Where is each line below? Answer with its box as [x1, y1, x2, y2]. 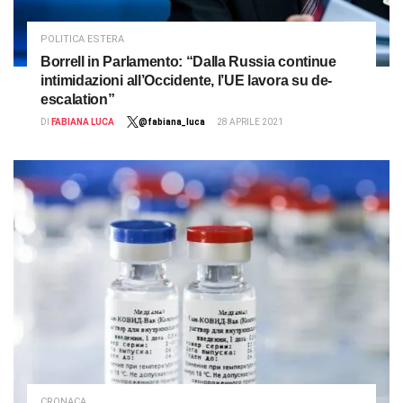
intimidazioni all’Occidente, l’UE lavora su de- [40, 73, 332, 89]
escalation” [40, 92, 115, 108]
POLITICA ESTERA [40, 33, 124, 46]
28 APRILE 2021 [217, 117, 283, 128]
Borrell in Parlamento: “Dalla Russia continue [40, 54, 336, 70]
